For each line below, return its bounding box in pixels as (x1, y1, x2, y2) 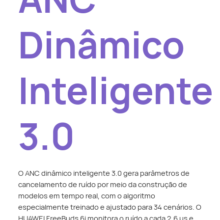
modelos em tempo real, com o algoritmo (18, 191, 156, 201)
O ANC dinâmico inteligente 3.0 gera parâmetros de (18, 168, 190, 178)
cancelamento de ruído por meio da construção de (18, 179, 188, 190)
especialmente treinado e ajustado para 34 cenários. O (18, 202, 202, 212)
